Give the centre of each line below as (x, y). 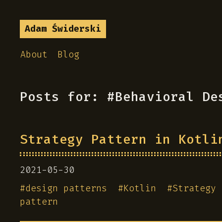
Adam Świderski (63, 29)
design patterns (66, 188)
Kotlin (140, 188)
